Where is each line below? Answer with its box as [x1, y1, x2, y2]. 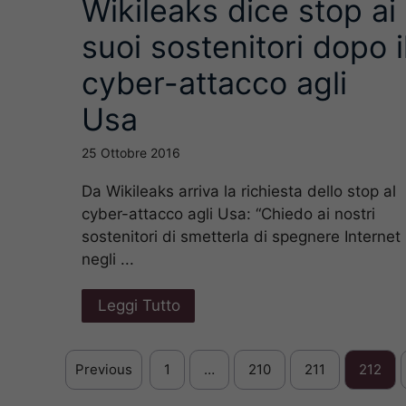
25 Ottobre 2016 [82, 144, 180, 160]
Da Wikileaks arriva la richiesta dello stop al [82, 181, 396, 200]
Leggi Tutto [98, 295, 180, 314]
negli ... [82, 249, 134, 268]
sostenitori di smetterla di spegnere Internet [82, 227, 401, 246]
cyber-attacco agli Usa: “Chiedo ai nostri [82, 204, 375, 223]
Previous [75, 360, 132, 378]
